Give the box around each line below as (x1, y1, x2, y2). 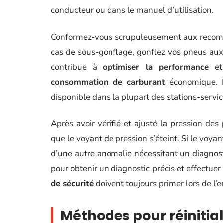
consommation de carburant (51, 76, 165, 88)
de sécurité (51, 178, 94, 189)
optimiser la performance (103, 61, 209, 73)
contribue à (51, 61, 103, 73)
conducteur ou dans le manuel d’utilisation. (51, 4, 214, 16)
